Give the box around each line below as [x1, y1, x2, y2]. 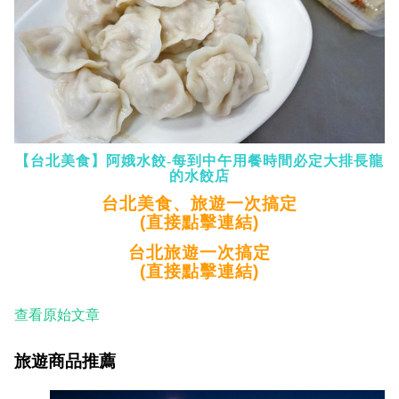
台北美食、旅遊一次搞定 [102, 193, 297, 213]
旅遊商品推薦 [14, 351, 116, 370]
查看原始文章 [14, 306, 100, 322]
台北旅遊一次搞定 [128, 242, 271, 262]
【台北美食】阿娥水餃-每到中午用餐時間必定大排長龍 [15, 152, 384, 168]
